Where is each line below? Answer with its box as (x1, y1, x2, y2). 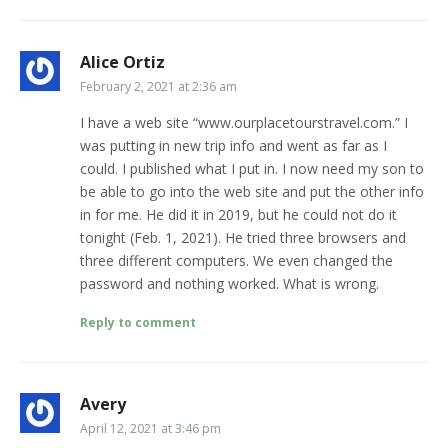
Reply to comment (80, 314, 196, 332)
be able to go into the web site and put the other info (80, 182, 424, 202)
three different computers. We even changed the (80, 251, 393, 271)
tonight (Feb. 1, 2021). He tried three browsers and (80, 228, 406, 248)
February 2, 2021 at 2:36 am (80, 78, 237, 96)
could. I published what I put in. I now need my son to (80, 159, 424, 179)
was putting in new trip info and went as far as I (80, 136, 387, 156)
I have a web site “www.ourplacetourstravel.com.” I (80, 113, 408, 133)
